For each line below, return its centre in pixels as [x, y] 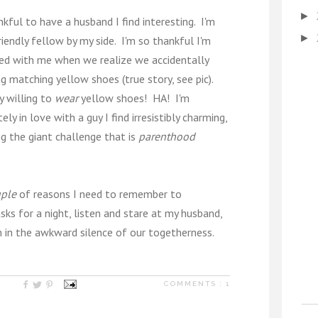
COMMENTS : [194, 284]
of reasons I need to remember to [99, 194]
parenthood [167, 136]
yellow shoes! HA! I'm [134, 98]
